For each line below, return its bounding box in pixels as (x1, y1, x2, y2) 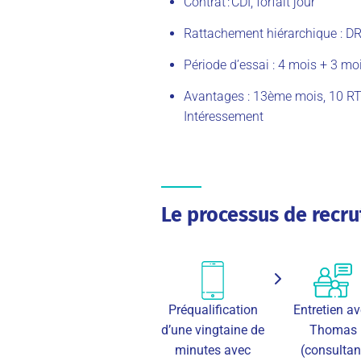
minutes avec (175, 342, 251, 358)
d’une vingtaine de (161, 322, 265, 338)
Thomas (309, 322, 357, 338)
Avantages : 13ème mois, (184, 88, 326, 104)
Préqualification (168, 301, 258, 317)
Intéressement (184, 108, 263, 124)
